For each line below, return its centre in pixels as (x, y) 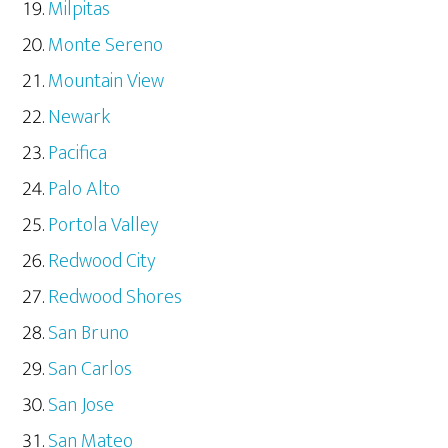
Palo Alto (84, 189)
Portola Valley (104, 225)
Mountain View (106, 81)
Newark (79, 117)
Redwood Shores (115, 297)
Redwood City (102, 261)
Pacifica (78, 153)
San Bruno (89, 333)
